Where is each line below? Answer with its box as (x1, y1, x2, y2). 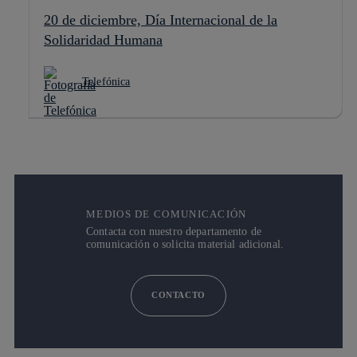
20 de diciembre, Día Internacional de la (44, 11, 277, 28)
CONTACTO (151, 290, 206, 300)
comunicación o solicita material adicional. (86, 237, 284, 250)
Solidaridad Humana (44, 31, 163, 48)
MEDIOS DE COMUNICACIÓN (86, 207, 247, 220)
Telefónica (82, 75, 131, 88)
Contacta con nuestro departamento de (86, 225, 262, 237)
